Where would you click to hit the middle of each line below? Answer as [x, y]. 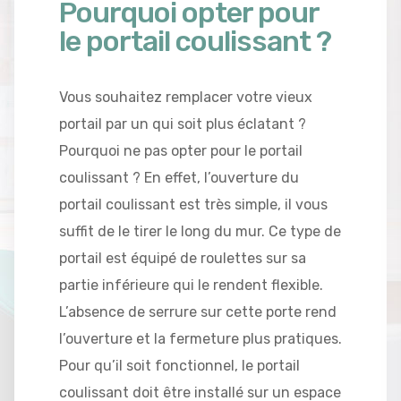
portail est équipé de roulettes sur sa [183, 258]
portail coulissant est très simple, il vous [193, 204]
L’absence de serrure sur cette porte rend [198, 311]
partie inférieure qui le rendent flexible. [191, 285]
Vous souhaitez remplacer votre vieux [186, 97]
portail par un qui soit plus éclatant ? [183, 124]
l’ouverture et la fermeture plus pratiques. [200, 338]
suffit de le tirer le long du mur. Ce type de [200, 231]
